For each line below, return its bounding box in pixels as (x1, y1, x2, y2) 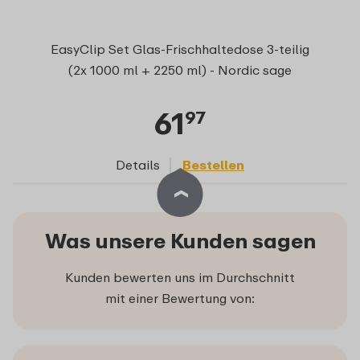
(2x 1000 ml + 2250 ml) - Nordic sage (67, 61, 292, 78)
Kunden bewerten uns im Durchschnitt (65, 268, 295, 285)
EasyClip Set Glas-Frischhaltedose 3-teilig (50, 40, 309, 57)
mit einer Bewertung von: (105, 289, 255, 306)
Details (116, 156, 160, 173)
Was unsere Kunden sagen (44, 227, 316, 253)
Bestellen (182, 156, 244, 173)
